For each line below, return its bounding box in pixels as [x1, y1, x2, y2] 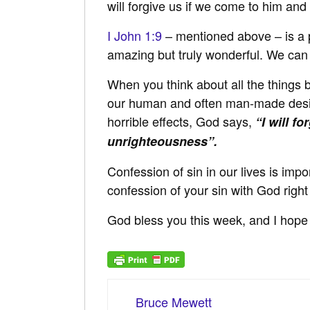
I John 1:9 [107, 26, 162, 44]
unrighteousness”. [107, 131, 221, 150]
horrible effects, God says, [107, 111, 255, 130]
